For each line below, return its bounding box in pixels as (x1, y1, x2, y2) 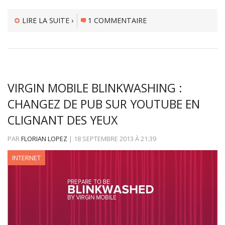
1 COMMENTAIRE (88, 15, 147, 25)
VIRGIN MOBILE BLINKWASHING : (8, 79, 182, 96)
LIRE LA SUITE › (22, 15, 73, 25)
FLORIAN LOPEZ (21, 134, 67, 143)
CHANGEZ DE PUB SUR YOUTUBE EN (8, 95, 200, 112)
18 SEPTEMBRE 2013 (74, 134, 134, 143)
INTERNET (12, 153, 41, 162)
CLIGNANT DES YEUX (8, 111, 118, 128)
